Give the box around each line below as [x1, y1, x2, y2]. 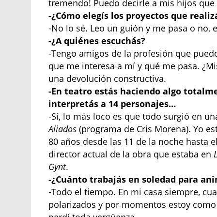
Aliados [48, 123, 77, 135]
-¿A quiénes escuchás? [48, 35, 146, 47]
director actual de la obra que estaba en [48, 148, 214, 160]
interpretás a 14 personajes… [48, 98, 176, 110]
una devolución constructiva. [48, 73, 167, 85]
